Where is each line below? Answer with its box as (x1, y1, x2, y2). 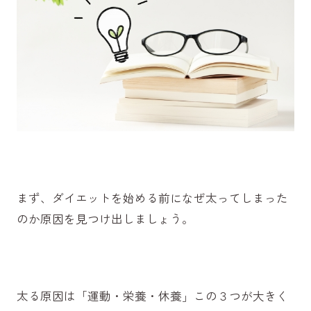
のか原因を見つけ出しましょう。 (16, 210, 194, 228)
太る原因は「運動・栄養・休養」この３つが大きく (16, 287, 288, 305)
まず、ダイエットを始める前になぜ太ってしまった (16, 190, 288, 207)
